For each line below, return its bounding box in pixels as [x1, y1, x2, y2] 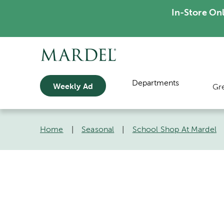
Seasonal [81, 124, 114, 133]
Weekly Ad [52, 81, 93, 90]
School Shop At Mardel [132, 124, 216, 133]
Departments [131, 78, 179, 87]
